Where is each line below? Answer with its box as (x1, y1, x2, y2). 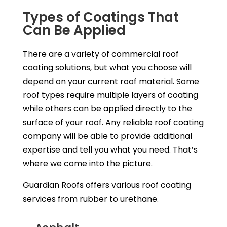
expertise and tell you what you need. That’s (22, 143, 198, 156)
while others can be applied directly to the (22, 102, 192, 115)
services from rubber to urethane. (22, 193, 159, 205)
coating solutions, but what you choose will (22, 61, 192, 73)
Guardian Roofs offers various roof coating (22, 179, 191, 191)
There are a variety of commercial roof (22, 48, 179, 60)
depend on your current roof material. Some (22, 75, 199, 87)
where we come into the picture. (22, 157, 153, 169)
